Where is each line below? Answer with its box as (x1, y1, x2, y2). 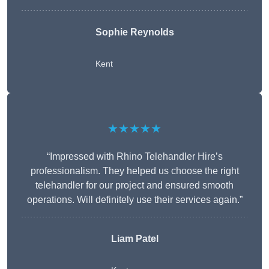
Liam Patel (110, 234, 159, 244)
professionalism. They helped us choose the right (30, 166, 239, 177)
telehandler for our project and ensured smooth (35, 180, 234, 191)
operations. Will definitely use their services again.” (26, 195, 243, 205)
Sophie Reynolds (95, 27, 174, 38)
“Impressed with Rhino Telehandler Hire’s (46, 151, 223, 162)
